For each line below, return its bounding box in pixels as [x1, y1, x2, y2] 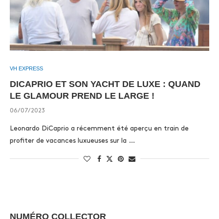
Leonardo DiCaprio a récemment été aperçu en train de [10, 125, 189, 131]
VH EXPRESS [10, 66, 43, 71]
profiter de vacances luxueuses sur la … [10, 137, 135, 144]
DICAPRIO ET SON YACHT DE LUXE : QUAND [10, 79, 200, 89]
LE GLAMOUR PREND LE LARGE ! [10, 91, 154, 101]
